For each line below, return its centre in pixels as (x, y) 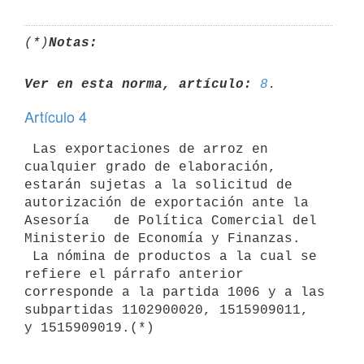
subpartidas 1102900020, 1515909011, (167, 310)
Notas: (73, 43)
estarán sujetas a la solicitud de (158, 185)
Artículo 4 (56, 116)
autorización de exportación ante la (167, 203)
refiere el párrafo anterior (134, 274)
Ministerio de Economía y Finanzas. (162, 238)
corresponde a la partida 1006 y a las (175, 292)
